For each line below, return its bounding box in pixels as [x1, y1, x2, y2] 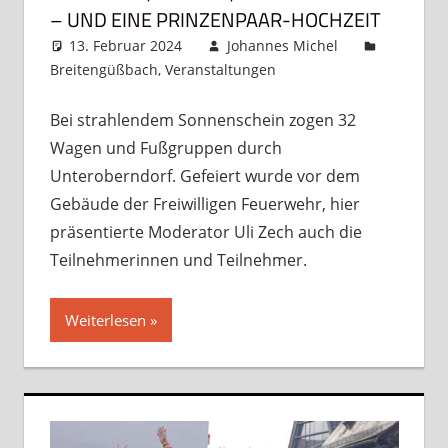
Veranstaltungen [164, 59, 276, 79]
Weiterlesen [64, 309, 146, 330]
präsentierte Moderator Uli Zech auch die [49, 220, 362, 243]
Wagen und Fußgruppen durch [49, 136, 282, 159]
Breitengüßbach [49, 59, 158, 79]
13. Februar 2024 [69, 35, 183, 55]
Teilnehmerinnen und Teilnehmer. [49, 248, 307, 271]
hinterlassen [296, 83, 381, 103]
